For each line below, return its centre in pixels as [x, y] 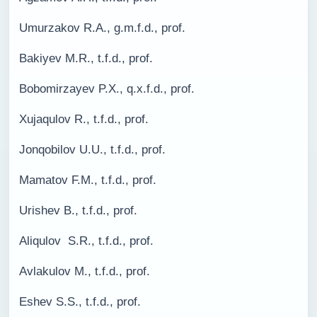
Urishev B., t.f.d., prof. [78, 211]
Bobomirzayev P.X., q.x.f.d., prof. [107, 89]
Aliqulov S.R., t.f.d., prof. [86, 241]
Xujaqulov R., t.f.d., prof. [84, 119]
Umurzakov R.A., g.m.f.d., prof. [102, 28]
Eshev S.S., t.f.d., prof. [80, 302]
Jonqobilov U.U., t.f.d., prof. [92, 150]
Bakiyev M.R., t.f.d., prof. [88, 58]
